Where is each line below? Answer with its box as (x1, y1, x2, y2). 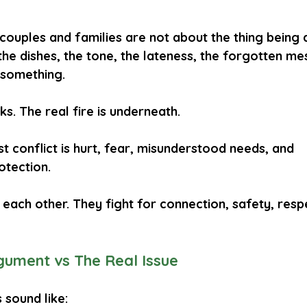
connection (160, 196, 225, 212)
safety (232, 196, 271, 212)
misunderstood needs (137, 140, 265, 157)
